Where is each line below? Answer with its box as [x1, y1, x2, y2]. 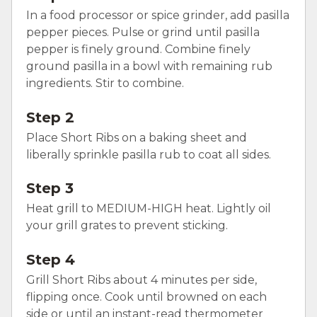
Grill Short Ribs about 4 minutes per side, [26, 273, 257, 287]
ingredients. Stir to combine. [26, 76, 184, 90]
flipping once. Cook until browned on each [26, 290, 267, 304]
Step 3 [26, 180, 74, 197]
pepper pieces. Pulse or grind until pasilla [26, 25, 260, 39]
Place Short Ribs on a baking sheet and [26, 130, 247, 144]
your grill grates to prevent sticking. [26, 219, 228, 233]
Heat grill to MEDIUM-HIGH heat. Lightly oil [26, 202, 271, 216]
